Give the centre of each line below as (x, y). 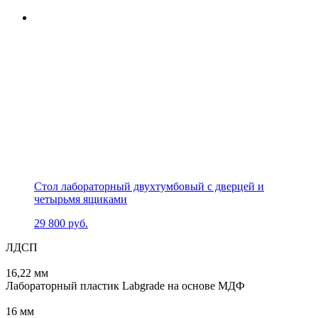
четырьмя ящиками (81, 199)
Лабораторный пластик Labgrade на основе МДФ (125, 285)
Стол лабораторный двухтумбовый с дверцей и (149, 186)
